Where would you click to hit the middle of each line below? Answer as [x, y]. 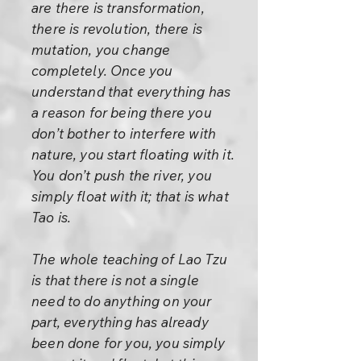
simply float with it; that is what [130, 196]
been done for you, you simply [128, 343]
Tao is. [52, 217]
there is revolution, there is [117, 29]
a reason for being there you [122, 112]
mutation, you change [101, 50]
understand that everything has [131, 91]
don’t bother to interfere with [124, 133]
